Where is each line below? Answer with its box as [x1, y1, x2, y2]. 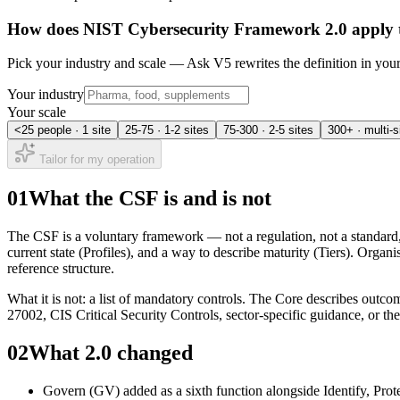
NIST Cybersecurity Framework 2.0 [83, 19, 347, 38]
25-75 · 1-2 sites [125, 123, 209, 137]
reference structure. [7, 261, 114, 277]
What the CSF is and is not [29, 187, 271, 211]
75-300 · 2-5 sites [223, 123, 313, 137]
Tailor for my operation [36, 153, 154, 167]
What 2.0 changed [29, 340, 193, 364]
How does [7, 19, 83, 38]
